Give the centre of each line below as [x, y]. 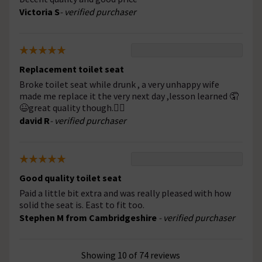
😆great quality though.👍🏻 [72, 108]
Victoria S [39, 12]
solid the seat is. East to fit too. [82, 205]
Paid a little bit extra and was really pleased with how [125, 193]
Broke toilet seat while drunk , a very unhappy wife [119, 85]
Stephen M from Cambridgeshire [89, 218]
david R [35, 121]
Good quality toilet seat [70, 178]
